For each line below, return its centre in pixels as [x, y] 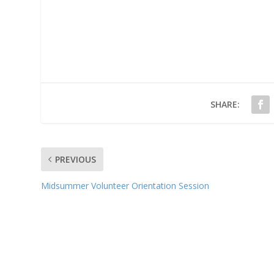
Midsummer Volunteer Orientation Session [125, 186]
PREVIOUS [76, 160]
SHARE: [225, 105]
